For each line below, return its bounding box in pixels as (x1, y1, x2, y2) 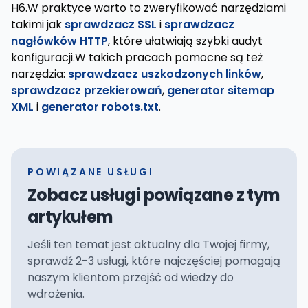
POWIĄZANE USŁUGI (27, 165, 154, 179)
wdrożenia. (27, 286, 85, 302)
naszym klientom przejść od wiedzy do (27, 269, 234, 285)
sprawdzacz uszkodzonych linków (68, 66, 261, 82)
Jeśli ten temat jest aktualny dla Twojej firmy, (27, 236, 269, 252)
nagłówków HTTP (11, 33, 108, 49)
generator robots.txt (41, 99, 159, 115)
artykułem (27, 206, 113, 228)
